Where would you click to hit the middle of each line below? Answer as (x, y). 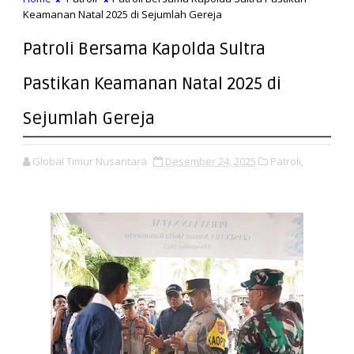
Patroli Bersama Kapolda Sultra (144, 49)
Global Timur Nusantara (89, 161)
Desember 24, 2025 (210, 161)
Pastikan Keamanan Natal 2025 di (152, 83)
